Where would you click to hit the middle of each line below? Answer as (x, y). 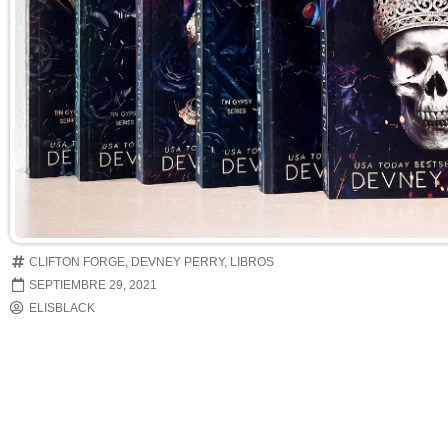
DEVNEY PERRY (177, 262)
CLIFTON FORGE (77, 262)
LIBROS (252, 262)
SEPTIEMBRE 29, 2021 (93, 285)
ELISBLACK (62, 308)
